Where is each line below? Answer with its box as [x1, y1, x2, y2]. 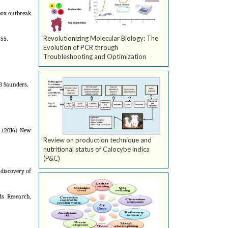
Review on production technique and [43, 136, 152, 145]
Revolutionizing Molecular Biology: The [43, 34, 158, 43]
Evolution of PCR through [43, 43, 118, 52]
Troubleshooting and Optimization [43, 52, 146, 61]
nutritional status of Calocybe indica [43, 145, 150, 154]
